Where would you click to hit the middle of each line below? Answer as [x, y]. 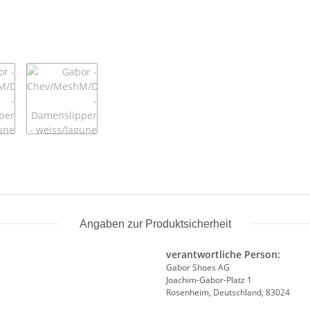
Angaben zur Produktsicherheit [155, 224]
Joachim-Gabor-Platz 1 [209, 280]
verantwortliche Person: [223, 254]
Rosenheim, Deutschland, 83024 [228, 292]
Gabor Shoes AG [198, 267]
